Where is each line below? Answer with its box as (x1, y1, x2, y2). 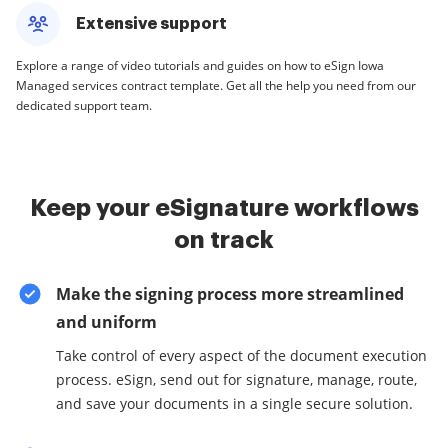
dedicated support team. (16, 97, 152, 114)
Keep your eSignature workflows (29, 196, 419, 220)
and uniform (56, 311, 157, 333)
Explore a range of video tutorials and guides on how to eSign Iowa (16, 57, 384, 74)
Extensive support (76, 16, 227, 32)
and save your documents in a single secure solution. (56, 394, 413, 413)
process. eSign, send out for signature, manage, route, (56, 370, 417, 389)
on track (174, 228, 274, 252)
